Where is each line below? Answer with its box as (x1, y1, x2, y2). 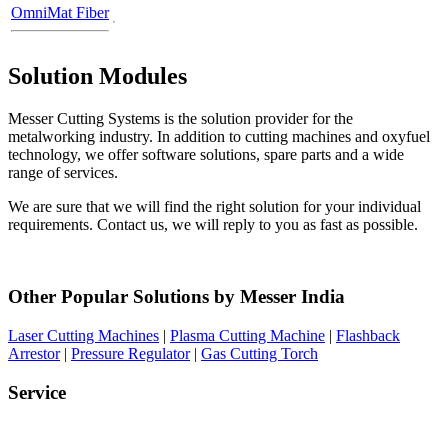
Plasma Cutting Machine (170, 327, 325, 345)
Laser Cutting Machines (8, 327, 159, 345)
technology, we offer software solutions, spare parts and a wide (8, 145, 404, 163)
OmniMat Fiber (11, 3, 109, 21)
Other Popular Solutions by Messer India (8, 286, 345, 308)
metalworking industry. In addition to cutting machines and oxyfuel (8, 127, 430, 145)
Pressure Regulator (71, 345, 190, 363)
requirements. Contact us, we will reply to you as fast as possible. (8, 215, 418, 233)
